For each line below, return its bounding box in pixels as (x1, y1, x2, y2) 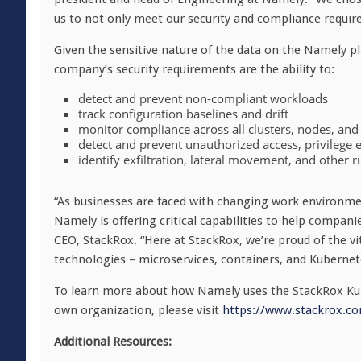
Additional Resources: (54, 334, 172, 349)
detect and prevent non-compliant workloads (78, 90, 328, 106)
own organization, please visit (54, 303, 222, 317)
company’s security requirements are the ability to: (54, 62, 334, 77)
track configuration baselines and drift (78, 106, 288, 122)
